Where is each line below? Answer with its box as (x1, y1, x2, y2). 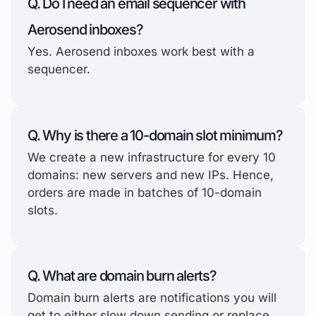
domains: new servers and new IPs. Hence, (28, 167, 274, 182)
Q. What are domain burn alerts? (28, 267, 217, 284)
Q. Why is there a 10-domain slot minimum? (28, 126, 283, 144)
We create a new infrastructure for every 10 (28, 150, 276, 164)
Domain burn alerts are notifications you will (28, 290, 276, 305)
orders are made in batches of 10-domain (28, 185, 262, 200)
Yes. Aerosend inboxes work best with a (28, 44, 255, 59)
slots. (28, 202, 58, 217)
